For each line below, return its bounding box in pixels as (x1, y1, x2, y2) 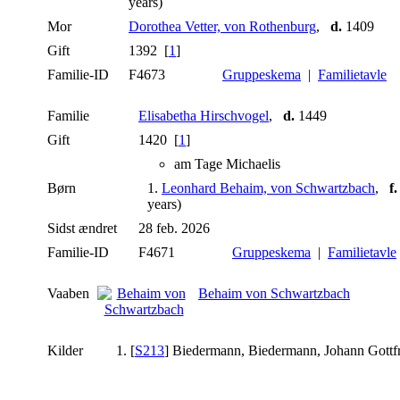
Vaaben (47, 286, 89, 302)
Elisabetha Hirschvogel (138, 108, 269, 124)
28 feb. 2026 (138, 221, 213, 237)
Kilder (47, 343, 87, 359)
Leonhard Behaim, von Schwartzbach (162, 180, 375, 196)
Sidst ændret (47, 221, 117, 237)
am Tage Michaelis (174, 156, 280, 172)
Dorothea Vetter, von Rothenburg (129, 19, 316, 35)
